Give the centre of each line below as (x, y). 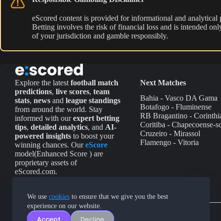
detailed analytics (59, 127)
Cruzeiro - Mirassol (170, 133)
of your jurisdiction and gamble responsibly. (100, 36)
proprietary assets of (46, 162)
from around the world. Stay (59, 109)
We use (38, 197)
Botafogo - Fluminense (176, 107)
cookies (59, 197)
